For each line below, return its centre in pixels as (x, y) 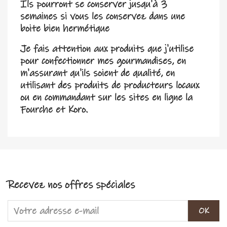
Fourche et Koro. (54, 110)
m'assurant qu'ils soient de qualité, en (98, 73)
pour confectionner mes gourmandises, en (103, 61)
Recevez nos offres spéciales (71, 185)
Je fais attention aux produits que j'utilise (107, 49)
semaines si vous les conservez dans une (103, 16)
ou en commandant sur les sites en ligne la (106, 98)
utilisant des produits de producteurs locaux (110, 85)
